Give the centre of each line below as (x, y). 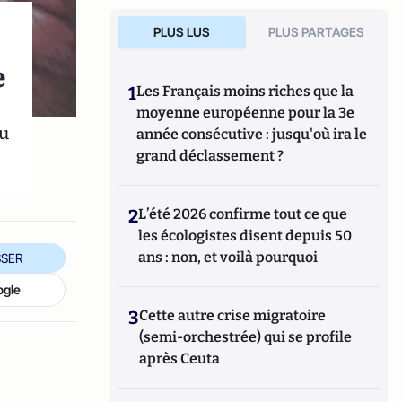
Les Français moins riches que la (245, 91)
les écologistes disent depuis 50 (245, 236)
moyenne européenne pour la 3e (246, 113)
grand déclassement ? (210, 156)
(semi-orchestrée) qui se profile (246, 337)
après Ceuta (180, 358)
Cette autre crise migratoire (233, 315)
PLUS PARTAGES (317, 32)
